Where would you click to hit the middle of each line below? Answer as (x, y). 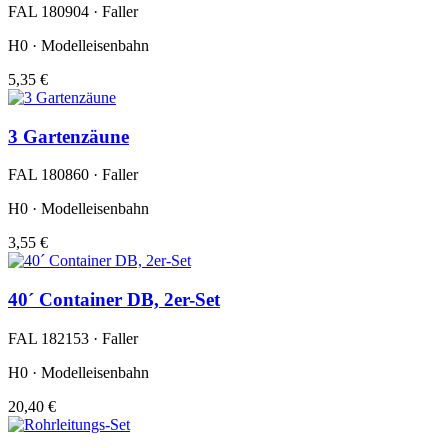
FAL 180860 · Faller (73, 175)
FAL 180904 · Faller (73, 11)
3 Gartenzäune (68, 136)
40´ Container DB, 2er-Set (114, 300)
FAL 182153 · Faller (73, 338)
